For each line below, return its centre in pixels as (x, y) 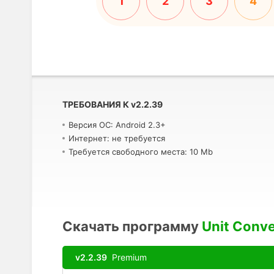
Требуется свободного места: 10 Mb (141, 152)
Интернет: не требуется (117, 138)
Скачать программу (131, 226)
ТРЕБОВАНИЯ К (96, 104)
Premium (127, 257)
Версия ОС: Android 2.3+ (117, 125)
